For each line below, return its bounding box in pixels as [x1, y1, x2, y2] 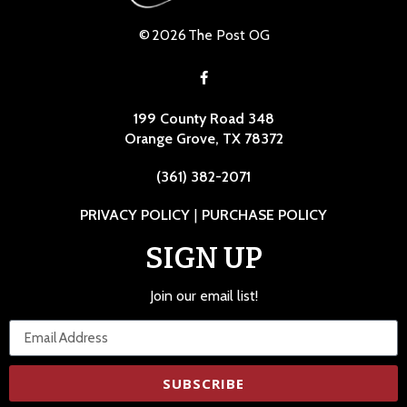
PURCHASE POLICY [202, 206, 327, 224]
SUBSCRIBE [163, 373, 244, 392]
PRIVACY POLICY [80, 206, 190, 224]
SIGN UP [144, 241, 263, 276]
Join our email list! [149, 287, 258, 305]
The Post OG [188, 26, 270, 45]
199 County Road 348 [133, 110, 274, 128]
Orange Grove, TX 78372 [124, 130, 283, 148]
